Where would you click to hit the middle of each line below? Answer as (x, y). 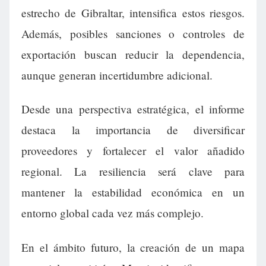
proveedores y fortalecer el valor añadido (133, 151)
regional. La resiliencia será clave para (133, 172)
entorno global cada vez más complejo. (113, 213)
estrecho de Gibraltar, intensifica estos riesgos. (133, 13)
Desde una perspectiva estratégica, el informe (133, 109)
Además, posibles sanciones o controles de (133, 34)
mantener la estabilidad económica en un (133, 192)
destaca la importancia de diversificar (133, 130)
